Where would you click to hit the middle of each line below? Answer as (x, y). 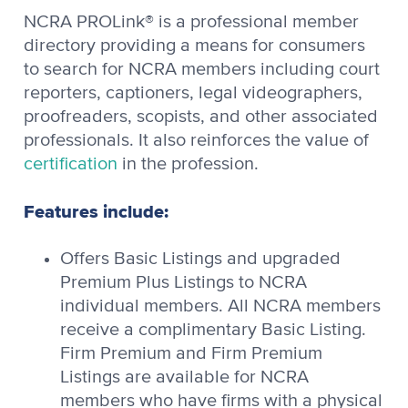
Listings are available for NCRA (184, 377)
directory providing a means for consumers (194, 45)
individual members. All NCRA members (220, 306)
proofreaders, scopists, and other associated (201, 116)
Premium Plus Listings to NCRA (184, 282)
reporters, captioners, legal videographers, (193, 92)
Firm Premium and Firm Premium (191, 353)
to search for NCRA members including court (202, 69)
